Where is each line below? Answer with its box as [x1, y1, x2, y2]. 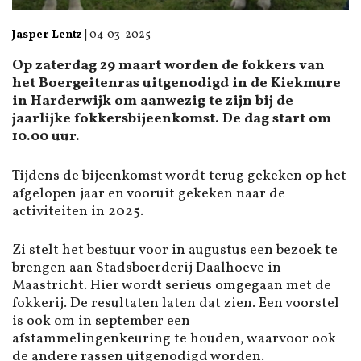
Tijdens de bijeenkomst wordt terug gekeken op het [12, 165, 346, 186]
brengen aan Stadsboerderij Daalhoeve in [12, 258, 281, 279]
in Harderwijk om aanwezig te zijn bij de [12, 91, 293, 112]
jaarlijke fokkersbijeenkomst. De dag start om [12, 109, 331, 130]
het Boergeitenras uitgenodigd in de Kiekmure [12, 73, 341, 94]
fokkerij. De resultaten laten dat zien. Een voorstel [12, 293, 339, 314]
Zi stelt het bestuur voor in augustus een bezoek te [12, 240, 338, 261]
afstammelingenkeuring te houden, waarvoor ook [12, 329, 336, 350]
